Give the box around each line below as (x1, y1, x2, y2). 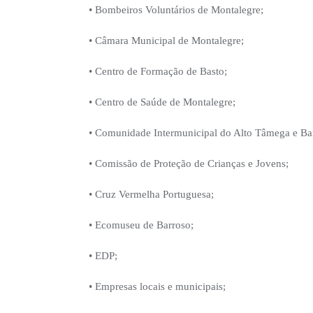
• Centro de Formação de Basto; (89, 66, 227, 78)
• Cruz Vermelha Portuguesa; (89, 189, 214, 201)
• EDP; (89, 250, 117, 262)
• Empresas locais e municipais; (89, 281, 226, 293)
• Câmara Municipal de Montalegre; (89, 35, 244, 47)
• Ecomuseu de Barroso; (89, 219, 194, 231)
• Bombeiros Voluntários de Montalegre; (89, 4, 263, 16)
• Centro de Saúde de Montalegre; (89, 96, 235, 108)
